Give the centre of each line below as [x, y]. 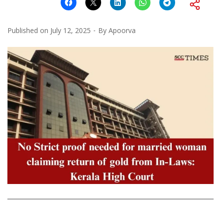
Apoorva [122, 30]
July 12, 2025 [71, 30]
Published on [29, 30]
